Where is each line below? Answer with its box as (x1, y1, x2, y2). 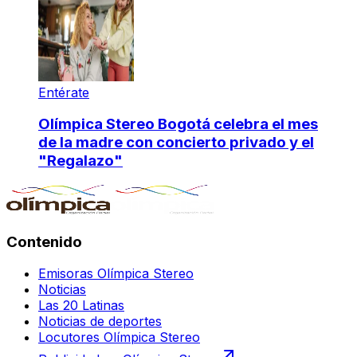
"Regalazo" (38, 151, 123, 171)
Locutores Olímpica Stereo (38, 329, 200, 346)
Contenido (6, 232, 82, 251)
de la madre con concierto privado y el (38, 133, 314, 152)
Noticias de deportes (38, 313, 162, 330)
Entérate (38, 84, 89, 100)
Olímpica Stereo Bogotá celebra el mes (38, 115, 318, 134)
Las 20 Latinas (38, 297, 124, 314)
